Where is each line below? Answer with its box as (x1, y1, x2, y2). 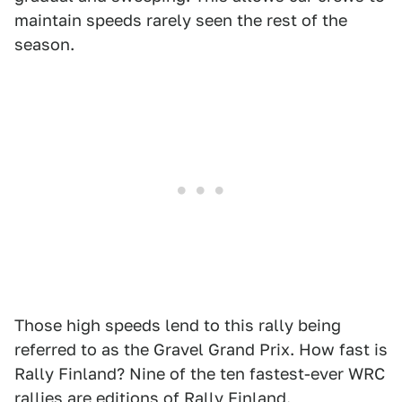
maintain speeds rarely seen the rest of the (14, 11, 347, 31)
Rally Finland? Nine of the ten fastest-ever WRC (14, 364, 385, 384)
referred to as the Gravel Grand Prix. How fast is (14, 340, 388, 360)
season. (14, 35, 74, 55)
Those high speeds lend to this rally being (14, 316, 341, 336)
